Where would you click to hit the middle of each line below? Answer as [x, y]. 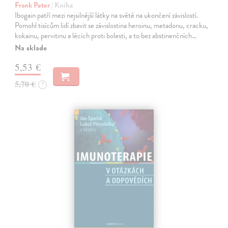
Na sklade [31, 48]
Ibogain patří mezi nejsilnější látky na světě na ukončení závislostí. [107, 16]
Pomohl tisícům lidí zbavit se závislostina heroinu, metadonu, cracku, [112, 26]
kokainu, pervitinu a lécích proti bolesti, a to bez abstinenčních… [106, 36]
